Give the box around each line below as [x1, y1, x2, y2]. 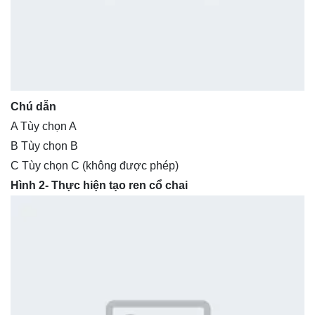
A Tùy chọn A [11, 120, 77, 132]
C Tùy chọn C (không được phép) [11, 159, 179, 172]
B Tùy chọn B [11, 139, 78, 152]
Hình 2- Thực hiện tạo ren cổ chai [11, 179, 188, 191]
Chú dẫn [11, 100, 56, 112]
